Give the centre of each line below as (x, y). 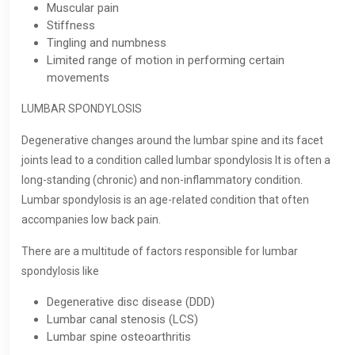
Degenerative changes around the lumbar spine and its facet (172, 141)
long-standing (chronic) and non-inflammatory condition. (162, 180)
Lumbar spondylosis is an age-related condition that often (165, 200)
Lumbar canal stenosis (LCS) (122, 320)
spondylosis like (60, 271)
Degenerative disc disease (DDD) (131, 302)
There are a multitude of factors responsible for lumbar (160, 252)
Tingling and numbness (107, 43)
